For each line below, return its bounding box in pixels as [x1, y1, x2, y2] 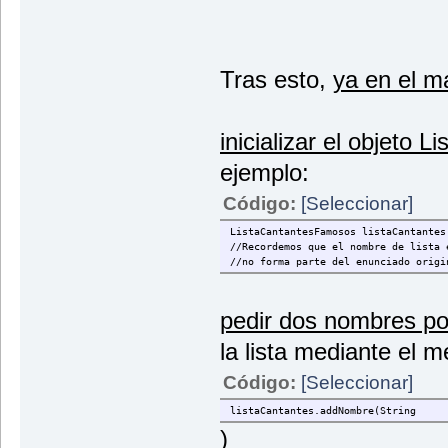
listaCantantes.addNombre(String [229, 404, 416, 416]
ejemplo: [219, 158, 309, 186]
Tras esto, [219, 65, 333, 93]
